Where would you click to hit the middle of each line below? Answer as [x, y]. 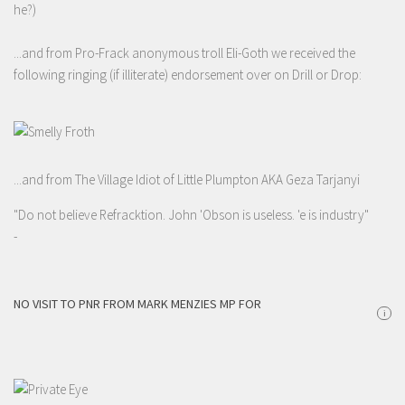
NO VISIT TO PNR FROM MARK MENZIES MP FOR [137, 304]
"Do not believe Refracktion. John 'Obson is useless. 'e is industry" [191, 215]
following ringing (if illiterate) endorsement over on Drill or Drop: [188, 75]
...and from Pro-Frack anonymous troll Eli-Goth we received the [184, 53]
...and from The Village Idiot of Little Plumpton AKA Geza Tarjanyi [187, 180]
